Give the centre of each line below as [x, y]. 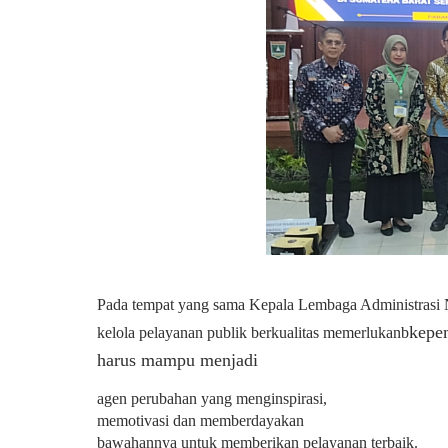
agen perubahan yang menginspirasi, [212, 398]
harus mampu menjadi [177, 360]
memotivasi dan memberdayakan [200, 420]
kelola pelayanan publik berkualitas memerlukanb [253, 332]
